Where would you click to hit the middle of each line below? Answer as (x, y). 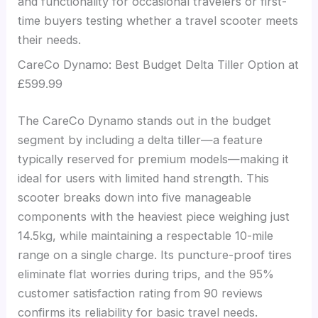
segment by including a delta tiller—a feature (141, 139)
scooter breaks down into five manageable (135, 197)
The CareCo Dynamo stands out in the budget (145, 120)
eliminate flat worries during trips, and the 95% (146, 274)
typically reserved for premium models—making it (154, 159)
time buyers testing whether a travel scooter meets (158, 20)
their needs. (50, 39)
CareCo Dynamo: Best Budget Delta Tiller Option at (159, 65)
